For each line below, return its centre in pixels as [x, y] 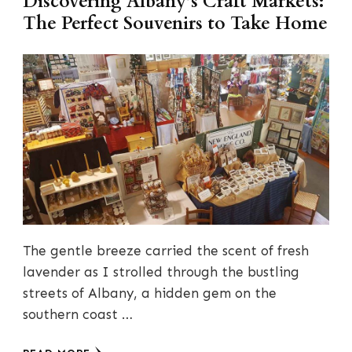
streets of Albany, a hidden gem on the [150, 293]
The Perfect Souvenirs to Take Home [175, 24]
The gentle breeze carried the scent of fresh [166, 251]
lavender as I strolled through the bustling [161, 272]
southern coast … [78, 315]
